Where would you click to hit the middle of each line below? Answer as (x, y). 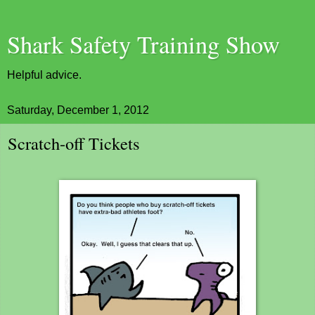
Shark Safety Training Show (143, 44)
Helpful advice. (44, 75)
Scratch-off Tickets (74, 143)
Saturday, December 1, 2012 (78, 110)
